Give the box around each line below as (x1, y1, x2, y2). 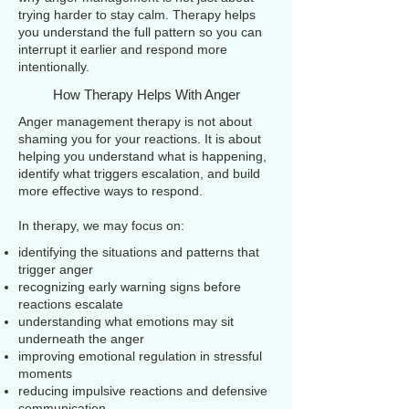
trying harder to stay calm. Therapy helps (18, 7, 256, 22)
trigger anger (18, 262, 93, 277)
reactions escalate (18, 297, 123, 311)
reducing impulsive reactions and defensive (18, 383, 267, 398)
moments (18, 366, 72, 381)
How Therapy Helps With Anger (52, 87, 240, 102)
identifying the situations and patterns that (18, 245, 259, 259)
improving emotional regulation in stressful (18, 349, 262, 363)
